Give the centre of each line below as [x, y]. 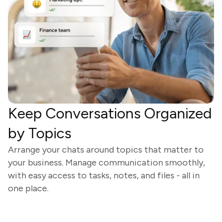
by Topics [40, 133]
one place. [28, 189]
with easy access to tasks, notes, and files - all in [104, 176]
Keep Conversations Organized [110, 113]
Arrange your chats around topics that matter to [106, 150]
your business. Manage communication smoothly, [107, 163]
